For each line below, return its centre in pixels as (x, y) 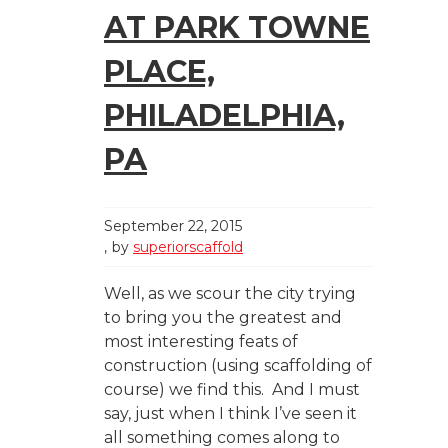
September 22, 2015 (173, 225)
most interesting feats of (201, 341)
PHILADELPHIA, (224, 115)
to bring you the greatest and (223, 317)
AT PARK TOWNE (237, 27)
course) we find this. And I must (232, 389)
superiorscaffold (188, 246)
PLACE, (159, 71)
